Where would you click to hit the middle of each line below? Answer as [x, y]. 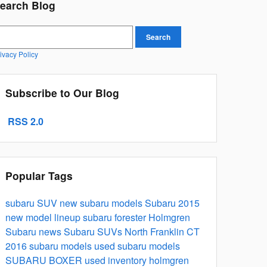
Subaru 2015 [172, 203]
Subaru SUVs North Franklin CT [132, 231]
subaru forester [116, 217]
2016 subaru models [50, 246]
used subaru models [137, 246]
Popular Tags [39, 175]
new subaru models [102, 203]
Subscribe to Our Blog [62, 92]
